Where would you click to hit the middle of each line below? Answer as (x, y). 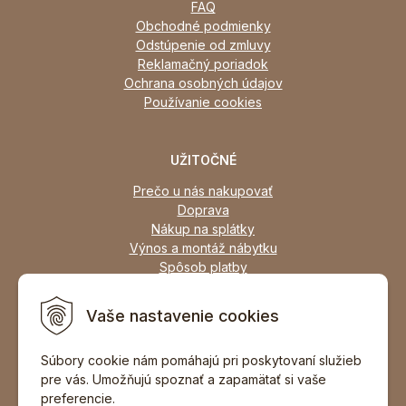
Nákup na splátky (203, 228)
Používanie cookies (203, 101)
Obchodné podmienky (203, 25)
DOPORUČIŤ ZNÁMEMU (203, 382)
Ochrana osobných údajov (203, 82)
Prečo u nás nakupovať (203, 190)
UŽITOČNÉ (203, 159)
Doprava (203, 209)
